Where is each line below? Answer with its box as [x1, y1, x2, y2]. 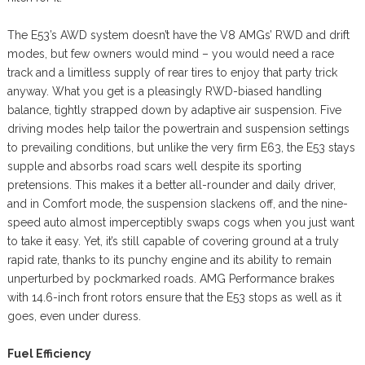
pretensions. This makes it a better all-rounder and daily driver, [7, 178, 336, 191]
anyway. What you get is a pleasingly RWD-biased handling [7, 84, 322, 98]
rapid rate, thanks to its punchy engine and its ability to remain [7, 253, 332, 266]
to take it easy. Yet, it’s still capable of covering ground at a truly [7, 234, 339, 248]
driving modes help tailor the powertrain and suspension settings [7, 121, 350, 135]
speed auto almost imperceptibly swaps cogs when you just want [7, 215, 354, 229]
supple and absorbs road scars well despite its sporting [7, 159, 301, 173]
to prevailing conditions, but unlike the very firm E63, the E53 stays [7, 140, 355, 154]
